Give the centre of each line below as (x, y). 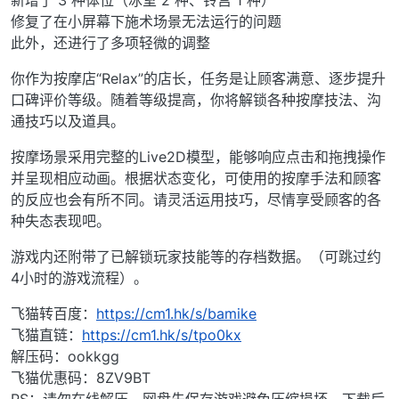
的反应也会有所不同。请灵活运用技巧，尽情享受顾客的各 (196, 199)
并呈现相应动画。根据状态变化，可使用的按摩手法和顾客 (196, 178)
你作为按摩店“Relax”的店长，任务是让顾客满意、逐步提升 (198, 78)
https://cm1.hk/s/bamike (176, 313)
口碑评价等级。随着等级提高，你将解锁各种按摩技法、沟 (196, 99)
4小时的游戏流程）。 (79, 277)
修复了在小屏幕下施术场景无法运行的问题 (146, 21)
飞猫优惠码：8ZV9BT (81, 377)
